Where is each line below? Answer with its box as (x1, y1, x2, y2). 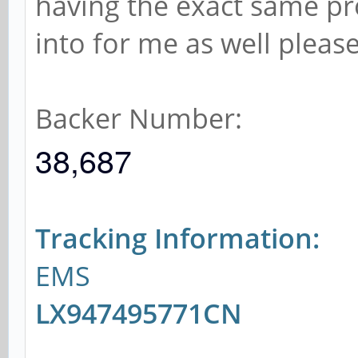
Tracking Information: (35, 219, 320, 257)
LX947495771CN (35, 294, 242, 332)
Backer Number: (35, 99, 249, 137)
